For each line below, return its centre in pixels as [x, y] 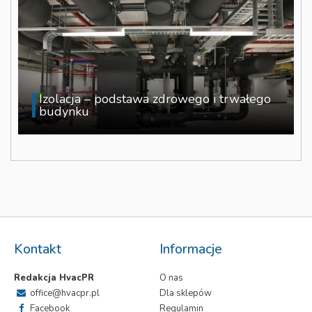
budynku [64, 112]
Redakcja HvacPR [54, 278]
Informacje [191, 249]
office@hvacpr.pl [64, 294]
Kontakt [38, 249]
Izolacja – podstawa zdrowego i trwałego [155, 99]
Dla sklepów [186, 294]
